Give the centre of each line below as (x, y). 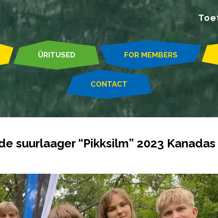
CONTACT (109, 84)
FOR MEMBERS (151, 55)
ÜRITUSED (56, 55)
